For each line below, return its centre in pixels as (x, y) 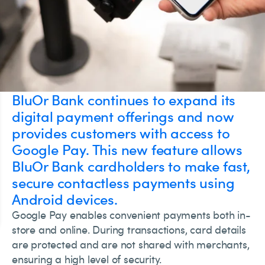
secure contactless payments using (123, 182)
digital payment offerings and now (123, 116)
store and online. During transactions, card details (129, 230)
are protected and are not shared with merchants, (131, 244)
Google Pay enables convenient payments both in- (131, 215)
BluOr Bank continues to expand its (124, 100)
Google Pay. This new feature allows (127, 149)
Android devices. (65, 199)
